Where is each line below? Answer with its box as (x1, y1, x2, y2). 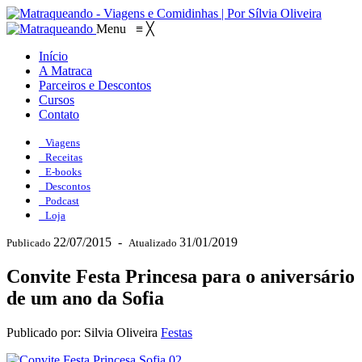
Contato (39, 107, 79, 121)
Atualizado (128, 237, 179, 249)
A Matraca (39, 64, 92, 78)
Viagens (45, 137, 80, 149)
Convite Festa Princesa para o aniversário (6, 265, 355, 287)
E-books (45, 166, 82, 178)
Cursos (39, 93, 74, 107)
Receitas (45, 151, 82, 163)
